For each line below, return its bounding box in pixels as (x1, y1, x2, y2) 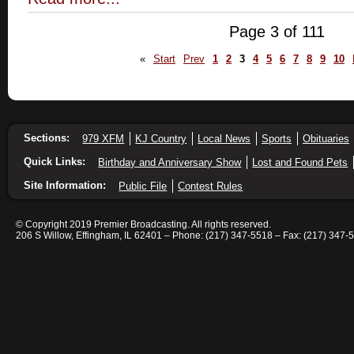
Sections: (24, 132, 70, 145)
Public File (119, 180, 168, 193)
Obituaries (302, 133, 349, 145)
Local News (198, 133, 251, 145)
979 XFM (82, 133, 125, 145)
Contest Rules (178, 180, 243, 193)
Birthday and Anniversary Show (98, 156, 242, 169)
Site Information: (24, 179, 106, 192)
